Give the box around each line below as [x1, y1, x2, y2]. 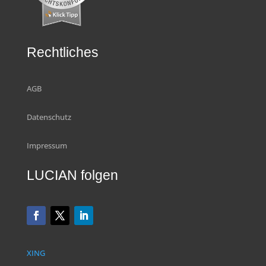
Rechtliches [26, 45, 99, 61]
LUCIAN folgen [26, 167, 118, 183]
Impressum [26, 140, 67, 151]
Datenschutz [26, 112, 71, 123]
